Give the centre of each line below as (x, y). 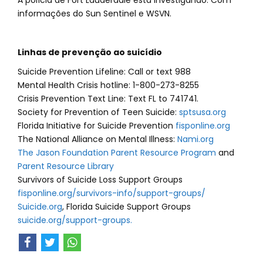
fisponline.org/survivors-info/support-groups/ (112, 193)
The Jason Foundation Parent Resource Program (117, 153)
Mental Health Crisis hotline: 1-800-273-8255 (108, 85)
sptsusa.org (203, 112)
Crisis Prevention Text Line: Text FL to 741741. (108, 99)
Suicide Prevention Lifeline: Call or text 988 (104, 72)
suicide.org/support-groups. (75, 220)
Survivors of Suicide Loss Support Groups (100, 180)
